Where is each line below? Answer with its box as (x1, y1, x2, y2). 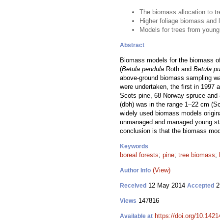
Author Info (120, 167, 151, 174)
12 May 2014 (146, 182, 187, 189)
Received (120, 182, 146, 189)
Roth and (164, 65, 193, 73)
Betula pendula (122, 65, 164, 73)
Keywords (120, 143, 148, 150)
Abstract (120, 42, 144, 49)
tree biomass (178, 151, 215, 159)
